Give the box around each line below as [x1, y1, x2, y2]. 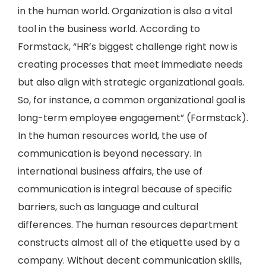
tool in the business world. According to [18, 22, 200, 36]
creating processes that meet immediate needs [18, 58, 243, 71]
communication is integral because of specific [18, 182, 232, 196]
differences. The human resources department [18, 218, 238, 232]
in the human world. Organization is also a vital [18, 4, 232, 18]
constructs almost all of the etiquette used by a [18, 236, 240, 249]
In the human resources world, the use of [18, 129, 208, 142]
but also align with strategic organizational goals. [18, 75, 245, 89]
